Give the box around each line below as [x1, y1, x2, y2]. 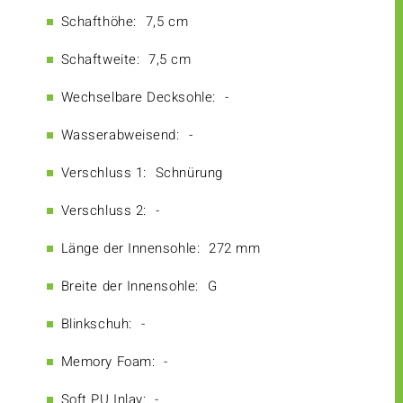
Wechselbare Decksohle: [60, 87, 216, 108]
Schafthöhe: [60, 12, 137, 32]
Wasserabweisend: [60, 125, 180, 146]
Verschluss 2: [60, 201, 147, 221]
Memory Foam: [60, 352, 156, 372]
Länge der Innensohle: [60, 238, 201, 259]
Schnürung [155, 163, 223, 184]
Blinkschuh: [60, 314, 132, 335]
